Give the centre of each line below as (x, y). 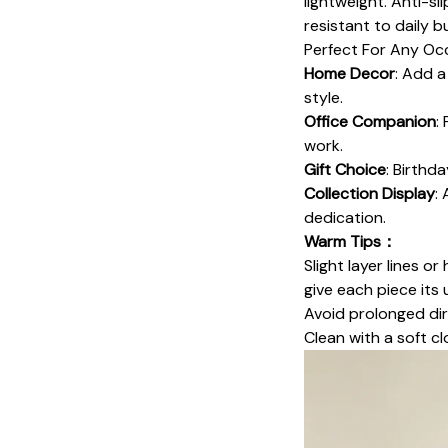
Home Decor (349, 73)
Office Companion (370, 121)
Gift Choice (345, 169)
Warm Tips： (350, 241)
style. (323, 97)
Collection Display (369, 193)
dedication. (345, 217)
